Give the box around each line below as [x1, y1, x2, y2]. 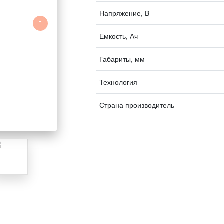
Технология [99, 77, 137, 87]
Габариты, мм [99, 54, 145, 64]
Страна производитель [99, 100, 174, 110]
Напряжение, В [99, 8, 149, 18]
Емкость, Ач [99, 31, 138, 41]
